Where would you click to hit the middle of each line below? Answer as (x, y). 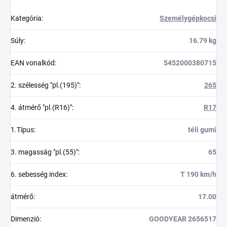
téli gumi (202, 129)
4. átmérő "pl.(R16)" (41, 107)
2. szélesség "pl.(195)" (45, 85)
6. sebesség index (38, 174)
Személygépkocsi (188, 18)
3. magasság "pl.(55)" (44, 152)
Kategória (26, 18)
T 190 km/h (198, 174)
